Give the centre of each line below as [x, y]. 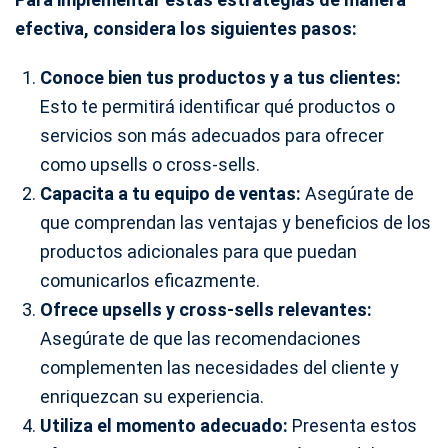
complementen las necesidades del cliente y [219, 367]
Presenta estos [352, 425]
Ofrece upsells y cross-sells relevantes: [206, 309]
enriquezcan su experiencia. [152, 396]
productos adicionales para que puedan [198, 251]
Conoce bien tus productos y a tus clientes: [220, 77]
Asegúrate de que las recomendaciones [200, 338]
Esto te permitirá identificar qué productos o [217, 106]
